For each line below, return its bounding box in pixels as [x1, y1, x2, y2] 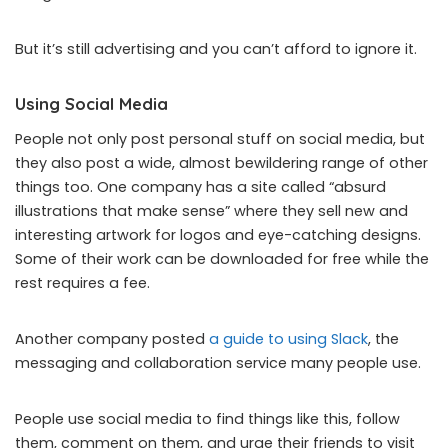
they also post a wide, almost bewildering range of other [15, 152, 428, 173]
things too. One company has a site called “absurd [15, 176, 386, 197]
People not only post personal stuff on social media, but [15, 128, 425, 149]
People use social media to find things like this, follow [15, 408, 400, 429]
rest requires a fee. [15, 272, 150, 293]
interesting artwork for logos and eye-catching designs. [15, 224, 421, 245]
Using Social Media [15, 92, 168, 114]
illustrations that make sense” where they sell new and [15, 200, 408, 221]
